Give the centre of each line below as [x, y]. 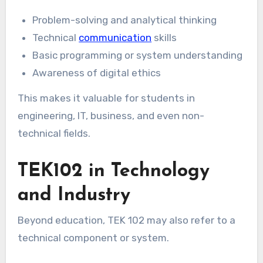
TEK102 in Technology [113, 171]
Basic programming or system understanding [138, 55]
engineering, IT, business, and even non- [111, 115]
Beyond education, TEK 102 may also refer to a [126, 220]
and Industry [74, 195]
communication [115, 38]
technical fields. [54, 133]
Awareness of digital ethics [97, 73]
